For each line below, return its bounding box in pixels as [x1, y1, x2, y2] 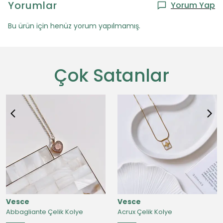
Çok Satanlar [54, 63, 169, 88]
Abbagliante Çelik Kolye [6, 207, 83, 217]
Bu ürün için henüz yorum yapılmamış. [8, 21, 140, 31]
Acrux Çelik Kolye [117, 207, 172, 217]
